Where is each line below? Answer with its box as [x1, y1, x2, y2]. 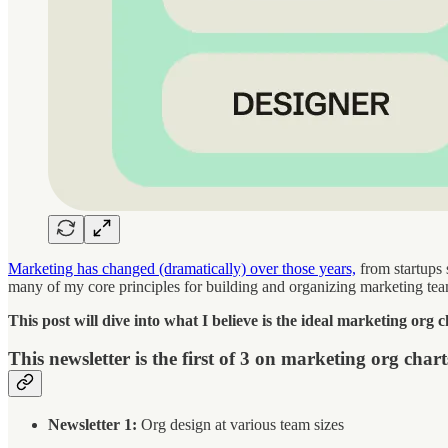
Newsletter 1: [48, 415, 137, 433]
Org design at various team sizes [137, 415, 344, 433]
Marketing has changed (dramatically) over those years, [8, 259, 356, 277]
